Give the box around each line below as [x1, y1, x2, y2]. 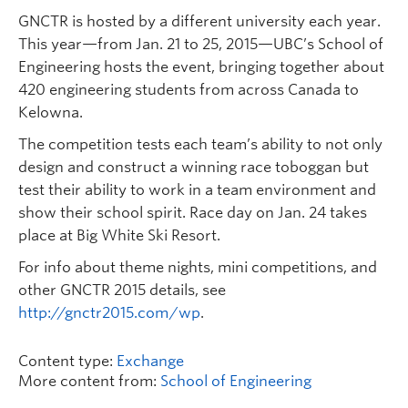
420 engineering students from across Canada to [18, 81, 359, 98]
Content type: [18, 352, 117, 370]
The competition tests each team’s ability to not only [18, 136, 382, 153]
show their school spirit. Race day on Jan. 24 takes [18, 204, 367, 221]
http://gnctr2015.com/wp [18, 304, 200, 321]
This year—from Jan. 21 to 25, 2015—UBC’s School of [18, 36, 383, 53]
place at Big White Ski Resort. [18, 227, 220, 244]
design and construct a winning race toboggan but [18, 158, 369, 176]
